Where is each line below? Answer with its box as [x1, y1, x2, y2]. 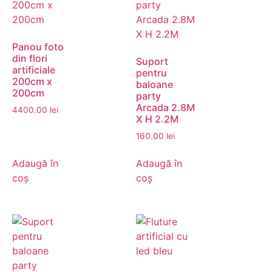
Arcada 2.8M [136, 101, 195, 114]
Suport [136, 55, 168, 68]
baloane [136, 78, 173, 91]
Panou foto [12, 41, 64, 53]
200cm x [12, 75, 52, 88]
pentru [136, 67, 167, 80]
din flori [12, 52, 47, 65]
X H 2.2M [136, 113, 178, 126]
